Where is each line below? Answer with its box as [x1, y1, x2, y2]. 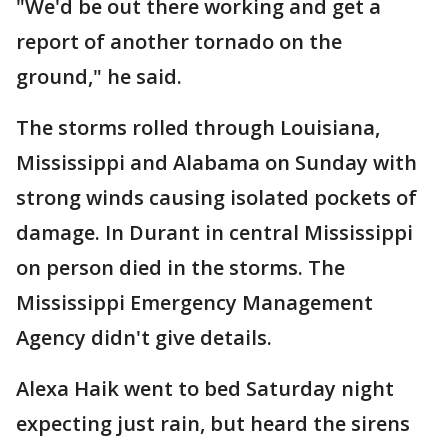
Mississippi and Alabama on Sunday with [16, 149, 417, 176]
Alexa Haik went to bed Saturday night [16, 375, 394, 402]
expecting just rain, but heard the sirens [16, 410, 410, 437]
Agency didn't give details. [16, 324, 272, 351]
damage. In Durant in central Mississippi [16, 219, 413, 246]
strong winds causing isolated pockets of [16, 184, 417, 211]
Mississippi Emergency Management [16, 289, 373, 316]
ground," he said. [16, 63, 182, 90]
